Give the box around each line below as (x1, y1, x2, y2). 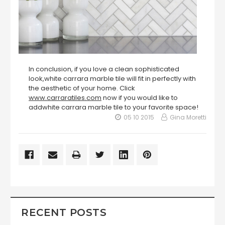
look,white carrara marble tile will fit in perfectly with (29, 74, 196, 84)
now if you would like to (101, 93, 178, 103)
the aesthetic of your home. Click (29, 83, 135, 93)
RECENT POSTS (21, 206, 106, 219)
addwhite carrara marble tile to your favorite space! (29, 102, 198, 113)
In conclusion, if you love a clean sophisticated (29, 64, 179, 74)
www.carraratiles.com (29, 93, 101, 103)
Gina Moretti (170, 113, 206, 122)
